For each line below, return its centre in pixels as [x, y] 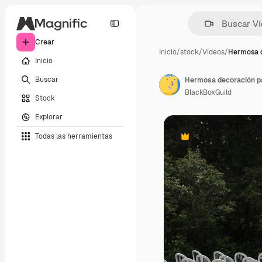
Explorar [49, 117]
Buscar [47, 79]
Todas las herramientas [74, 136]
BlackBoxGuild [208, 92]
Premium [199, 141]
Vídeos [213, 52]
